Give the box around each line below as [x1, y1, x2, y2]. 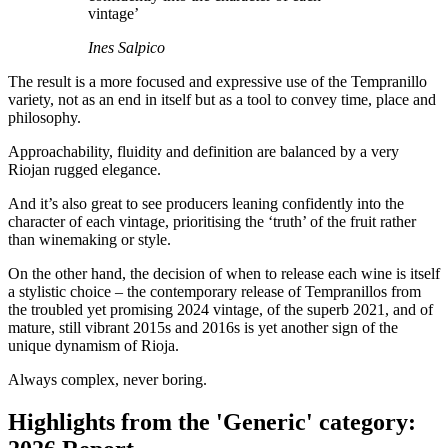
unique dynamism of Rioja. [8, 336, 179, 354]
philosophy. [8, 108, 81, 126]
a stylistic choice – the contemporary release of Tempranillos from [8, 282, 421, 300]
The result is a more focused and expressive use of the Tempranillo [8, 72, 427, 90]
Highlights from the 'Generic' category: [8, 408, 416, 435]
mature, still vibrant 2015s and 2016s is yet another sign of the [8, 318, 398, 336]
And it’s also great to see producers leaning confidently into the [8, 194, 404, 212]
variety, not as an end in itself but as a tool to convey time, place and [8, 90, 436, 108]
